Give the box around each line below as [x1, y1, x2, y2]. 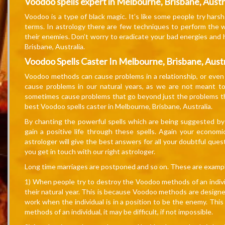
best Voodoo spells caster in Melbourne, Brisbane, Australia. [25, 102, 212, 111]
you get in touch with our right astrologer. [25, 147, 155, 156]
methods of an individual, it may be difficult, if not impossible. [25, 207, 213, 216]
